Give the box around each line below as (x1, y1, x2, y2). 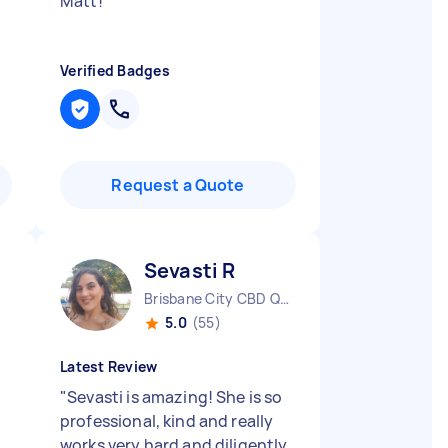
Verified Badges (60, 61, 170, 80)
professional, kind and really (60, 410, 274, 432)
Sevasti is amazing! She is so (67, 386, 283, 408)
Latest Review (60, 357, 158, 376)
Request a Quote (111, 174, 245, 196)
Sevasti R (144, 257, 236, 284)
